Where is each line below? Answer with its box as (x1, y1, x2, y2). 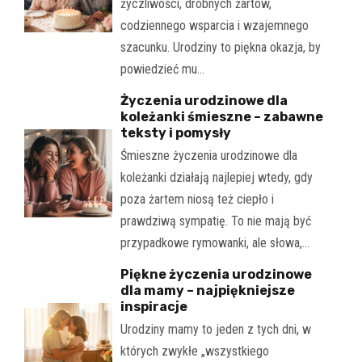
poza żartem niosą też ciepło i (120, 191, 274, 207)
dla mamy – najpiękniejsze (120, 282, 295, 298)
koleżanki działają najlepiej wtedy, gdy (120, 169, 313, 185)
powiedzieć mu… (120, 61, 204, 77)
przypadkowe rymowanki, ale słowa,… (120, 234, 309, 250)
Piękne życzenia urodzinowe (120, 266, 312, 282)
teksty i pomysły (120, 124, 231, 141)
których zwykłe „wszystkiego (120, 343, 269, 359)
